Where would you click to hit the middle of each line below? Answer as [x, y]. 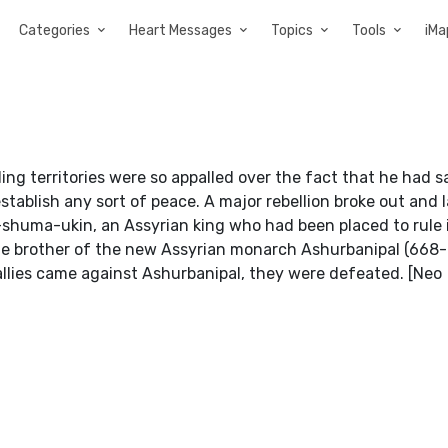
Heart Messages [180, 30]
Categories [54, 30]
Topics [292, 30]
